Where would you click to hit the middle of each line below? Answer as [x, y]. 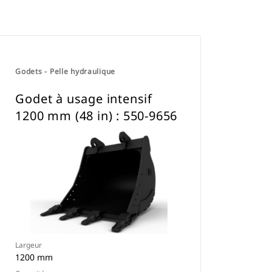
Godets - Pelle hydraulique [66, 71]
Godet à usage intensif [84, 99]
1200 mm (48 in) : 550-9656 [97, 116]
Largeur [29, 245]
